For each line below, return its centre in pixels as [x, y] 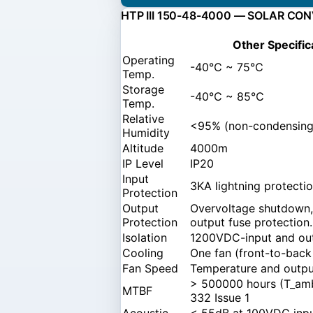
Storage [143, 89]
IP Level [143, 163]
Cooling [143, 253]
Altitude [143, 148]
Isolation [145, 237]
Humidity [146, 132]
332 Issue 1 [220, 297]
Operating [148, 60]
